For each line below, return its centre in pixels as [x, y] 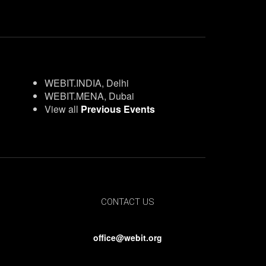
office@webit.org [127, 237]
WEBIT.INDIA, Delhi [86, 83]
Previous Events [118, 109]
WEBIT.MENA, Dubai [89, 96]
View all [62, 109]
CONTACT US [127, 202]
